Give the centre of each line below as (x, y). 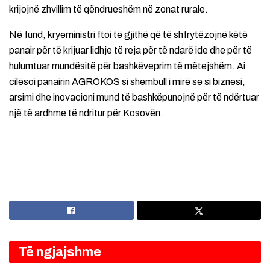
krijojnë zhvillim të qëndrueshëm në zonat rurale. (108, 10)
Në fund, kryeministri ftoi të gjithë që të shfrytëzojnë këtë (128, 35)
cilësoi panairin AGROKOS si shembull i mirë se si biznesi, (127, 82)
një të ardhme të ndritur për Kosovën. (86, 113)
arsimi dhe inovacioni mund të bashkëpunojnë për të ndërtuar (134, 98)
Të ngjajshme (60, 252)
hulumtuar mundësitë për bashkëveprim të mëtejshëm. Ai (127, 66)
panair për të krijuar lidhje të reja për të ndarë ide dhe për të (130, 51)
